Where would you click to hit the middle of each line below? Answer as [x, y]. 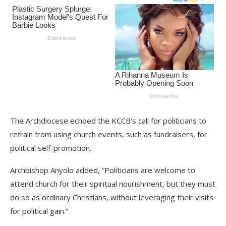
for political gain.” [39, 211]
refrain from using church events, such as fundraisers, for [109, 134]
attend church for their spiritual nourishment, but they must [113, 183]
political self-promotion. [51, 148]
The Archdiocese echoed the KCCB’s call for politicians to [108, 120]
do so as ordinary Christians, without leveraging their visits [112, 197]
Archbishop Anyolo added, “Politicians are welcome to [103, 170]
